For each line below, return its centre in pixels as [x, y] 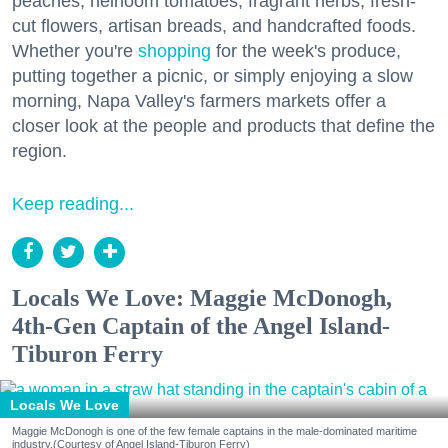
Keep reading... [73, 203]
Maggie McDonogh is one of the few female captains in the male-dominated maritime [214, 430]
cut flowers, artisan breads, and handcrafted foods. [214, 25]
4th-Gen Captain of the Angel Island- [201, 325]
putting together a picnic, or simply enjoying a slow [212, 75]
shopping [174, 50]
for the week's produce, [306, 50]
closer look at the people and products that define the [223, 125]
